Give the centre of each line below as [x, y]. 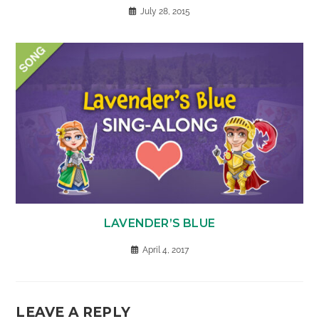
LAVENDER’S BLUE [159, 224]
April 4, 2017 [165, 250]
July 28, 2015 [165, 11]
